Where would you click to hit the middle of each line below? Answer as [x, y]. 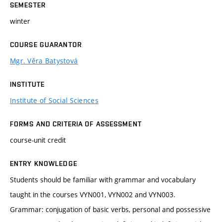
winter [20, 21]
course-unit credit [38, 140]
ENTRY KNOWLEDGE [44, 163]
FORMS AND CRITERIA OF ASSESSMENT [76, 124]
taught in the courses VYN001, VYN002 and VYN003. [93, 194]
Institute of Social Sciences [54, 100]
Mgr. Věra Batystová [44, 60]
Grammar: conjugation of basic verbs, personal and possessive [110, 209]
